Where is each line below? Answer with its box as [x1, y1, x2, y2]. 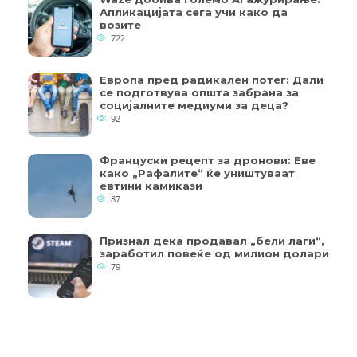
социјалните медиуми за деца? [100, 99, 288, 112]
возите [100, 18, 141, 31]
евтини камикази [100, 179, 202, 192]
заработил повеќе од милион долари [100, 247, 329, 260]
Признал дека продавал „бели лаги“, [100, 234, 324, 247]
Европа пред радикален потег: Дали [100, 73, 324, 86]
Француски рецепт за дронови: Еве [100, 154, 316, 167]
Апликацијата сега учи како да [100, 6, 288, 18]
